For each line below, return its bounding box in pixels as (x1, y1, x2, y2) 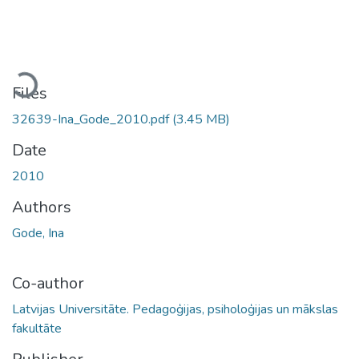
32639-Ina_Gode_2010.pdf (12, 110, 172, 128)
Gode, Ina (12, 224, 64, 242)
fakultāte (12, 319, 62, 337)
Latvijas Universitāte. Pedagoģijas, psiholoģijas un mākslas (12, 300, 338, 318)
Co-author (12, 272, 84, 294)
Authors (12, 196, 71, 218)
